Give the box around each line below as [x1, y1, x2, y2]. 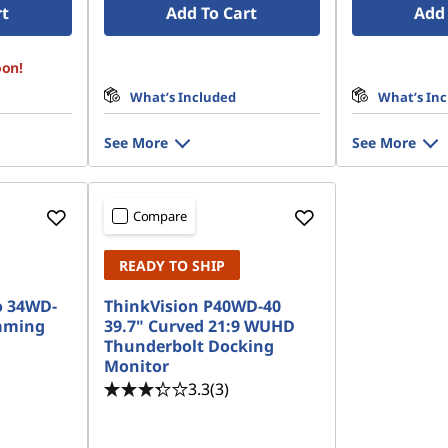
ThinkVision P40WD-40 [103, 295, 281, 317]
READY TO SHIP [118, 256, 225, 275]
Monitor [103, 355, 169, 377]
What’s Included [129, 88, 236, 106]
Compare [132, 207, 187, 225]
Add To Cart [166, 2, 258, 24]
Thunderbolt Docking [103, 335, 274, 357]
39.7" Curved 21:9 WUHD [103, 315, 295, 337]
